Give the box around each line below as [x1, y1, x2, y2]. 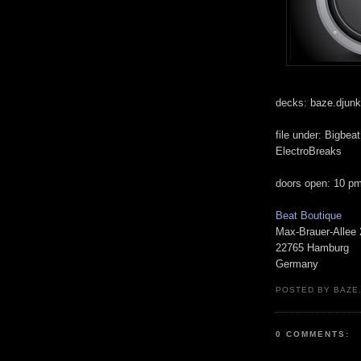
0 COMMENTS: [276, 330, 351, 339]
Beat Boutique [276, 209, 342, 222]
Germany [276, 257, 318, 270]
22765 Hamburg [276, 241, 349, 254]
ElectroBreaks [276, 144, 342, 157]
